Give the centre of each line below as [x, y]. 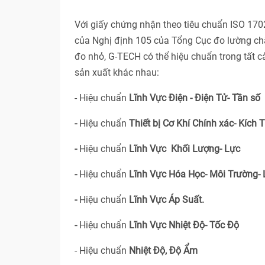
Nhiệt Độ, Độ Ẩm [163, 251]
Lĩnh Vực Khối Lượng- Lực [185, 149]
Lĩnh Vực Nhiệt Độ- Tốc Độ [183, 225]
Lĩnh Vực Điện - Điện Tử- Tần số [195, 98]
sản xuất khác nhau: [117, 73]
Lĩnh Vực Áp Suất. [167, 200]
